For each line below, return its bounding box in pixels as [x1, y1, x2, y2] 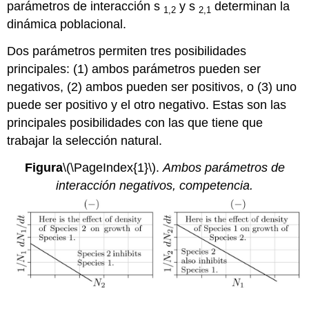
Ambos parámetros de [162, 160, 285, 175]
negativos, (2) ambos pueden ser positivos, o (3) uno [7, 80, 297, 94]
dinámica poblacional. [7, 17, 127, 32]
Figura [24, 160, 63, 175]
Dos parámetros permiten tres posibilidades [7, 44, 247, 59]
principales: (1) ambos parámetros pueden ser [7, 62, 261, 77]
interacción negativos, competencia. [56, 178, 253, 192]
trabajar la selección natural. [7, 134, 163, 148]
